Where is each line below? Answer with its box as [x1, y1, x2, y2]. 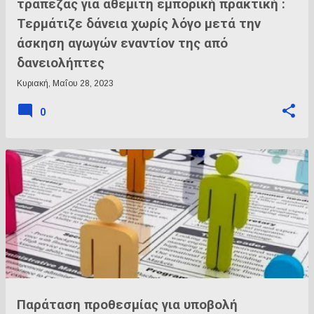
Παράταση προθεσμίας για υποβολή [17, 297, 238, 313]
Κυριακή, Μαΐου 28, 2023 [17, 78, 114, 88]
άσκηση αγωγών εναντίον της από [17, 36, 228, 51]
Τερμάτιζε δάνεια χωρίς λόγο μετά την [17, 16, 261, 32]
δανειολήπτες [17, 55, 104, 71]
